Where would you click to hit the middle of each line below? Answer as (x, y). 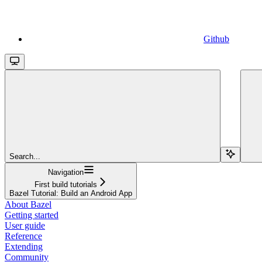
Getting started (32, 215)
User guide (25, 225)
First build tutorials (65, 184)
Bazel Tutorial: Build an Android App (71, 193)
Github (216, 39)
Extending (24, 246)
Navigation (65, 172)
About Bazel (28, 204)
